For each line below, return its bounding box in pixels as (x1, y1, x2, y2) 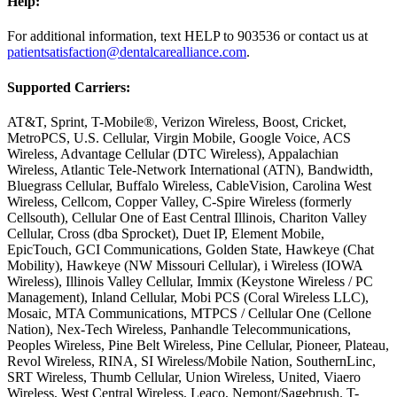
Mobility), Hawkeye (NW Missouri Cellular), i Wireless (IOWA (7, 257, 362, 273)
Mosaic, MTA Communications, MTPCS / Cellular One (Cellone (7, 305, 371, 321)
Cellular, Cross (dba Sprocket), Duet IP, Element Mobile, (7, 225, 324, 241)
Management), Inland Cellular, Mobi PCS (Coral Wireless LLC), (7, 289, 369, 305)
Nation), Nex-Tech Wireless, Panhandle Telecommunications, (7, 321, 351, 337)
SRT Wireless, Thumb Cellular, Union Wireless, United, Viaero (7, 369, 361, 385)
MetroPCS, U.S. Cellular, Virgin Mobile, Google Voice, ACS (7, 129, 351, 145)
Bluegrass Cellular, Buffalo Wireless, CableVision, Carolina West (7, 177, 371, 193)
